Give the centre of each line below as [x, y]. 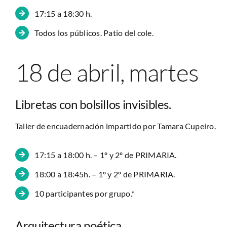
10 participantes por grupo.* [85, 193]
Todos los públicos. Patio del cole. [94, 32]
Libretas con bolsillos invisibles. [93, 104]
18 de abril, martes [107, 72]
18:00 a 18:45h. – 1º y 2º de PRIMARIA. [105, 174]
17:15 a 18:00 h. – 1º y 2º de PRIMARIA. [106, 155]
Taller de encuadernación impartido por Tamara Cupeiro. [115, 126]
